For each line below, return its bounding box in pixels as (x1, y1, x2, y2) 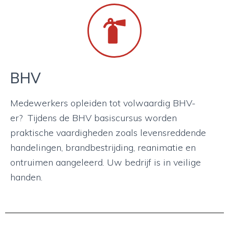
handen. (10, 171, 42, 183)
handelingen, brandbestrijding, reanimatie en (10, 142, 196, 153)
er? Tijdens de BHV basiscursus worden (10, 112, 177, 124)
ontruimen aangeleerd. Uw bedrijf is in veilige (10, 156, 201, 168)
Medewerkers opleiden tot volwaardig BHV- (10, 97, 196, 109)
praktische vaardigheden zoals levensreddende (10, 127, 206, 139)
